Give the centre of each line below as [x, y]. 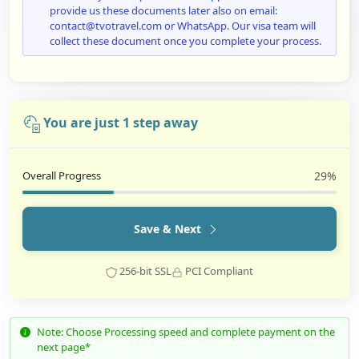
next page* [64, 347]
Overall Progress [62, 176]
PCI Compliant [218, 271]
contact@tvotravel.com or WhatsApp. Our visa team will [183, 26]
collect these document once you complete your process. [186, 41]
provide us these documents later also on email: [163, 11]
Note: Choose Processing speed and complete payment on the [186, 332]
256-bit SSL [144, 271]
